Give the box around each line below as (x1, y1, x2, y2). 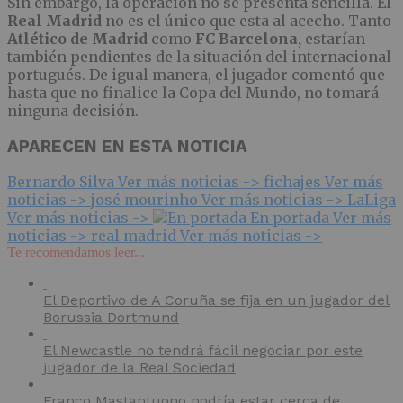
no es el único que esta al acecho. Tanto (105, 11, 391, 30)
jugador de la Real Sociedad (43, 359, 236, 377)
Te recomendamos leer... (7, 245, 145, 261)
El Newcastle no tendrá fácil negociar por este (43, 342, 363, 360)
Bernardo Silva (7, 173, 118, 192)
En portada (250, 209, 333, 228)
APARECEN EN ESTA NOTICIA (7, 136, 247, 157)
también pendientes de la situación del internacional (7, 47, 391, 66)
